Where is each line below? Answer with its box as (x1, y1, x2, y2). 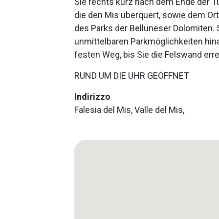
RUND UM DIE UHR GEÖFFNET (74, 70, 189, 81)
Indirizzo (74, 91, 110, 102)
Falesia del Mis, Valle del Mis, (74, 105, 184, 115)
